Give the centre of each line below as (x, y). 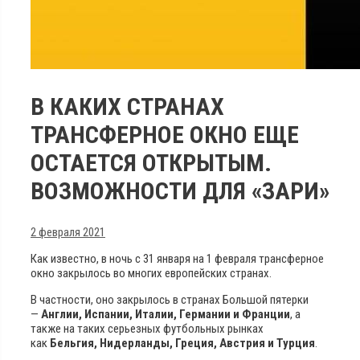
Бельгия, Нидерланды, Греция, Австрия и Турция (182, 343)
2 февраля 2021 (68, 232)
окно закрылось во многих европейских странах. (151, 273)
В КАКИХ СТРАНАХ (127, 106)
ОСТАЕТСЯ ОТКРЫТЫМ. (151, 162)
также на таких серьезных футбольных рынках (147, 328)
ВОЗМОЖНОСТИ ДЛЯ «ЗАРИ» (180, 190)
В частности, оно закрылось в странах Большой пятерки (170, 299)
